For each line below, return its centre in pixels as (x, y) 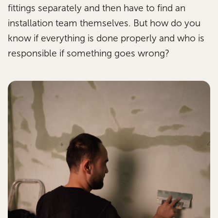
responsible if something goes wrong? (89, 54)
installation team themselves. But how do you (104, 23)
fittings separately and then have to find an (97, 8)
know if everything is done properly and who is (106, 38)
